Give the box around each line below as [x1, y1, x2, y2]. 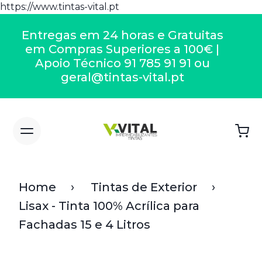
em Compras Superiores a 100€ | [25, 42, 219, 56]
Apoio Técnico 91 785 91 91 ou [35, 56, 210, 70]
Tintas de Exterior [91, 180, 197, 194]
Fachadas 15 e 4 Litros [19, 218, 150, 232]
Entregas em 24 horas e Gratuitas [21, 28, 223, 42]
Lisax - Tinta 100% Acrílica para [19, 199, 199, 213]
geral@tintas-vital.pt [60, 70, 184, 84]
